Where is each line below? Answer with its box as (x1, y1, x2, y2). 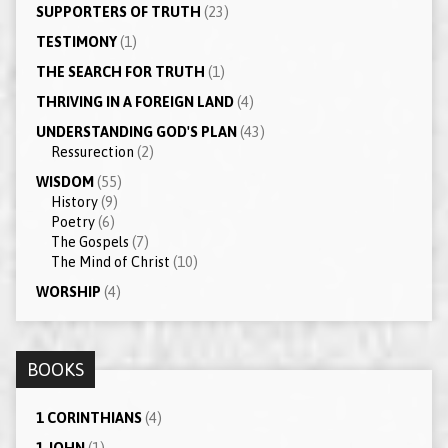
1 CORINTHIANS (35, 409, 142, 426)
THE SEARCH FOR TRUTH (35, 63, 205, 80)
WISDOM (35, 173, 94, 190)
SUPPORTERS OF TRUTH (35, 3, 201, 20)
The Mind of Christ (50, 253, 170, 270)
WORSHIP (35, 283, 101, 300)
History (50, 193, 98, 210)
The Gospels (50, 233, 129, 250)
